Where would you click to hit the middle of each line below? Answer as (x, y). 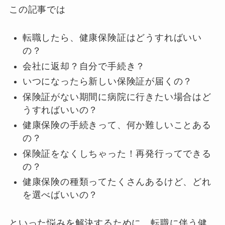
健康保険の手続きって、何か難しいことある (117, 125)
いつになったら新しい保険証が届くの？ (107, 82)
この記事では (37, 10)
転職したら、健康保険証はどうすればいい (112, 38)
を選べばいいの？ (60, 195)
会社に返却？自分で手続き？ (84, 66)
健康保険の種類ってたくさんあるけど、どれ (117, 182)
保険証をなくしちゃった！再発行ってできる (117, 153)
